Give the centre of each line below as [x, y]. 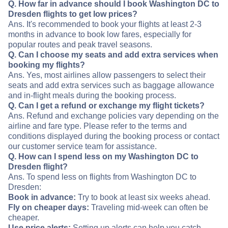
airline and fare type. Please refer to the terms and [97, 126]
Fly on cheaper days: [49, 208]
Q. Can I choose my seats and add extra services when [113, 55]
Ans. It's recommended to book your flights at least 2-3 [105, 24]
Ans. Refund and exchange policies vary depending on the [113, 116]
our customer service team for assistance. [82, 147]
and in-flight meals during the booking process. [92, 96]
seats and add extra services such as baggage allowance [111, 85]
